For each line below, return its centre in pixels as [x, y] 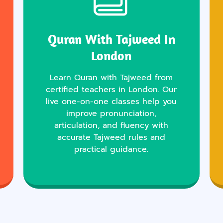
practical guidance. [111, 150]
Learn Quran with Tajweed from [111, 78]
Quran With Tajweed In [111, 39]
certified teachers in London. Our [111, 90]
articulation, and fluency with [111, 126]
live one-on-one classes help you [111, 102]
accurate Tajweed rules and [111, 138]
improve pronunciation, [111, 114]
